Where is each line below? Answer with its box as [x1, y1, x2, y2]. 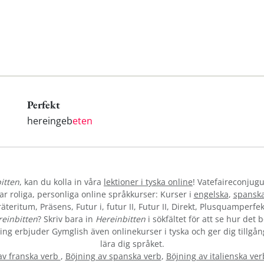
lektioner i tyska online [104, 176, 193, 187]
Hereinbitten [95, 213, 146, 225]
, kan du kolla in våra [19, 176, 104, 187]
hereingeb [27, 114, 72, 127]
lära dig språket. [100, 237, 164, 249]
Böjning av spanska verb [65, 250, 161, 262]
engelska [193, 188, 229, 200]
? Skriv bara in [37, 213, 95, 225]
